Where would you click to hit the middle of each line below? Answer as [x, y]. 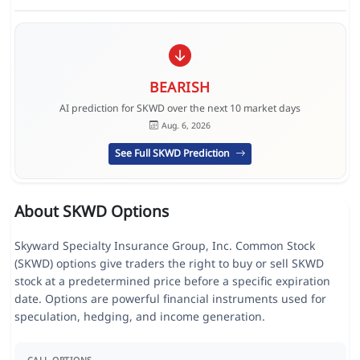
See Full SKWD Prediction [174, 153]
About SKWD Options [91, 211]
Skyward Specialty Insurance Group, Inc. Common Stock [164, 246]
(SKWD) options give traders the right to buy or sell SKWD [169, 264]
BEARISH [180, 86]
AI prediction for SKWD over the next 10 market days [180, 108]
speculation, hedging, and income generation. [139, 317]
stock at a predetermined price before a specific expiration [172, 281]
